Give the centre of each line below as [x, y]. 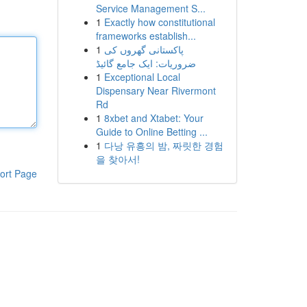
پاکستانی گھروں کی [144, 49]
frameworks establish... [146, 36]
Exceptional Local [142, 77]
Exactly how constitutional [159, 22]
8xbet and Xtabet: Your [153, 118]
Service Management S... [150, 8]
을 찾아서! [118, 159]
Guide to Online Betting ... [151, 132]
